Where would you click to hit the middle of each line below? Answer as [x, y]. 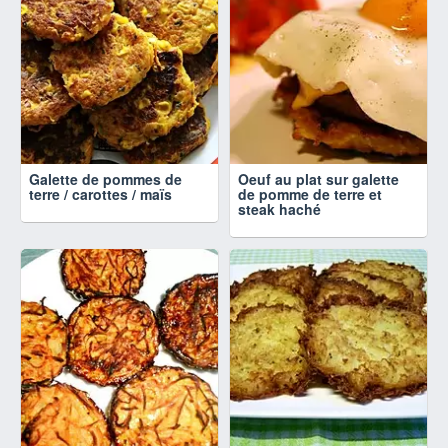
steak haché [279, 209]
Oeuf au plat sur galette [318, 179]
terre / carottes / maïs [100, 194]
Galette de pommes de [105, 179]
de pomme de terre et [310, 194]
